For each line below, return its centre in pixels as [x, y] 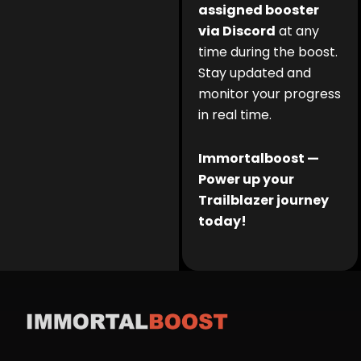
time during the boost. [268, 52]
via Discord [237, 31]
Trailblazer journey [264, 201]
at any [298, 31]
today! [223, 222]
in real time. [235, 115]
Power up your [247, 180]
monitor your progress [270, 94]
